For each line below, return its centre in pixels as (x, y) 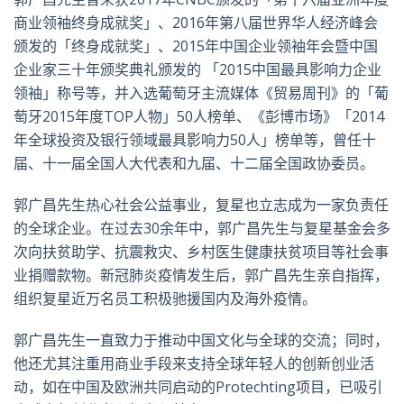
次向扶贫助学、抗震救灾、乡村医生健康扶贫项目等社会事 (201, 252)
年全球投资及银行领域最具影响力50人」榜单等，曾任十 (195, 140)
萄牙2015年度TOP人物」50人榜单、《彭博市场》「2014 (199, 117)
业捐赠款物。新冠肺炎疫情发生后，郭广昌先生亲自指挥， (201, 275)
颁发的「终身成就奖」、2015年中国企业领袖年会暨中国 (196, 46)
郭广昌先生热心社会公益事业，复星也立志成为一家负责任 (201, 205)
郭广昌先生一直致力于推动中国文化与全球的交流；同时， (201, 340)
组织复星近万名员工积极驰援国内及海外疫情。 (165, 299)
